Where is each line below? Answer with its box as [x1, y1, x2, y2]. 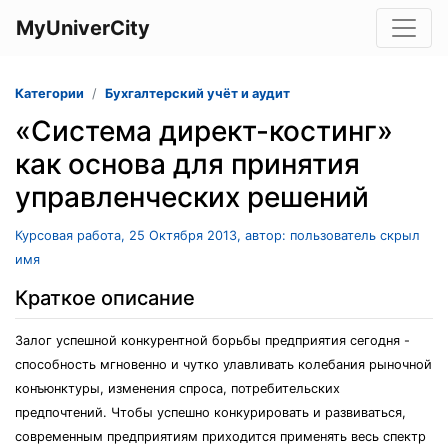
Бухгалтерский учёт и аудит [105, 86, 290, 101]
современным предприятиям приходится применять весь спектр [15, 429, 426, 444]
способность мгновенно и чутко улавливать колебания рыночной [15, 357, 432, 372]
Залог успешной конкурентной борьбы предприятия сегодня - [15, 333, 410, 348]
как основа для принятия [15, 147, 360, 181]
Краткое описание [15, 286, 195, 310]
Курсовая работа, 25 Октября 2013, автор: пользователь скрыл [15, 228, 420, 243]
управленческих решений [15, 180, 369, 214]
